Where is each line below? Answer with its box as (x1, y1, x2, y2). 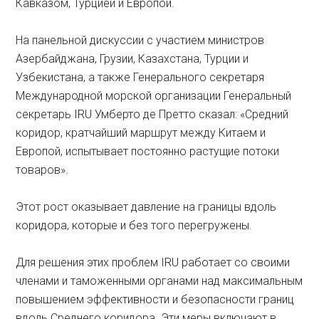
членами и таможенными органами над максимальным (16, 274, 303, 288)
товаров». (16, 163, 69, 177)
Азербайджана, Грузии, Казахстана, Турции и (16, 52, 249, 66)
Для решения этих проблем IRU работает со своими (16, 256, 291, 270)
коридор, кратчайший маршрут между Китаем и (16, 126, 266, 140)
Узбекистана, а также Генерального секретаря (16, 70, 265, 85)
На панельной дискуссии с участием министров (16, 33, 265, 48)
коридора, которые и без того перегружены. (16, 219, 253, 233)
